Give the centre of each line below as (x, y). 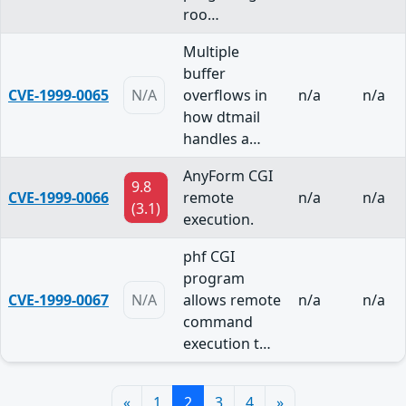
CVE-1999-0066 (58, 198)
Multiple (211, 52)
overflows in (225, 96)
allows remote (232, 300)
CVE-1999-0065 (58, 96)
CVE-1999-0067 (58, 300)
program (214, 279)
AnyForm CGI (228, 176)
